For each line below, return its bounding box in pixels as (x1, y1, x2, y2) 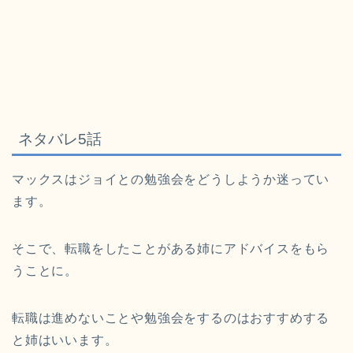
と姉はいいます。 (12, 333, 118, 347)
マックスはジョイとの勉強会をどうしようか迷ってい (12, 173, 330, 187)
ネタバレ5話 (18, 131, 102, 148)
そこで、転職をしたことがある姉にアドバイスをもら (12, 242, 330, 256)
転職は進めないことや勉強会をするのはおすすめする (12, 311, 330, 325)
